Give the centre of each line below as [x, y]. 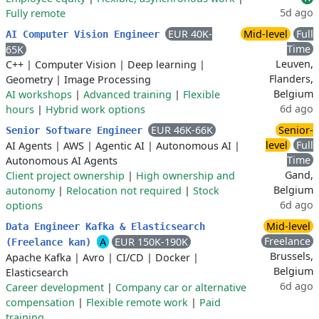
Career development [55, 287]
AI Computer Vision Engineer [85, 34]
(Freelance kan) [51, 242]
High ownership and [185, 176]
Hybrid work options [95, 109]
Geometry [29, 79]
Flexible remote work [137, 302]
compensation [40, 302]
